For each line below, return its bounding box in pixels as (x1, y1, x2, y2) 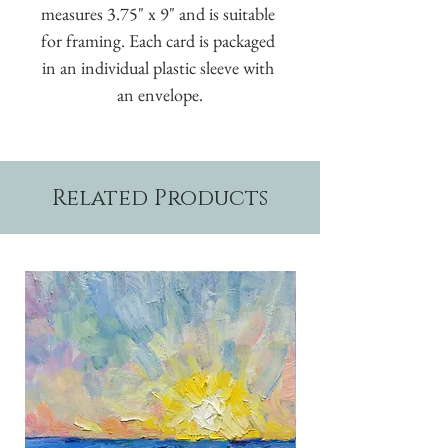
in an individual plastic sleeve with (42, 55, 274, 79)
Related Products (52, 183, 268, 213)
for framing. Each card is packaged (41, 28, 275, 52)
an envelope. (117, 82, 203, 106)
